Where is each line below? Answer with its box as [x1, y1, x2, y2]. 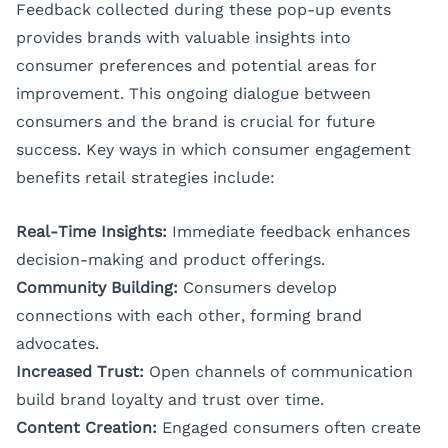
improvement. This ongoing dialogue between [16, 84, 371, 104]
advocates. [16, 334, 99, 354]
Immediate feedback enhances [167, 222, 410, 242]
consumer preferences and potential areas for [16, 56, 377, 76]
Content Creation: [16, 418, 157, 438]
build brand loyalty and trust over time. [16, 390, 324, 410]
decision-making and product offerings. [16, 250, 325, 270]
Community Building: [16, 278, 178, 298]
